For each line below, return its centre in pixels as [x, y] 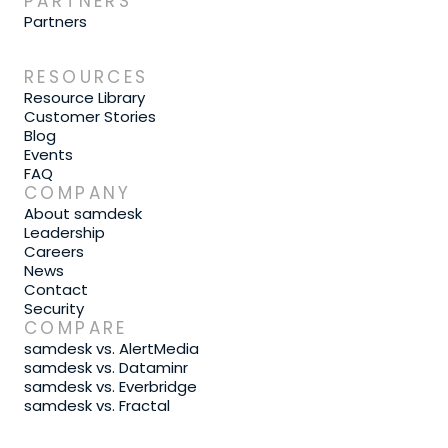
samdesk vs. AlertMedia [111, 348]
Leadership [64, 232]
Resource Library [84, 97]
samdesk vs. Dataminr [106, 367]
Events [48, 154]
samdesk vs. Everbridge [110, 386]
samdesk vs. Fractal [97, 405]
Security [54, 308]
